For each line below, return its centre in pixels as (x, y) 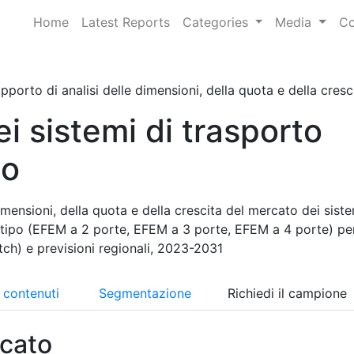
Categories (217, 22)
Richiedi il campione (289, 293)
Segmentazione (145, 293)
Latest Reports (125, 22)
